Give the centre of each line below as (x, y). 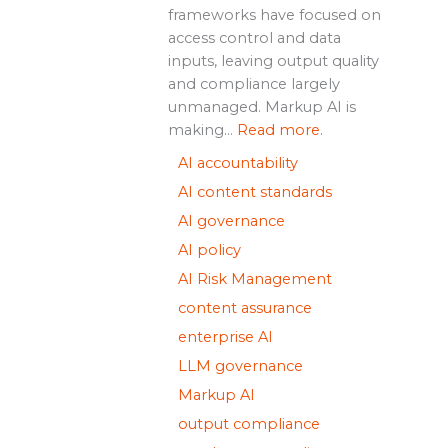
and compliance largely (253, 83)
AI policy (209, 249)
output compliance (248, 423)
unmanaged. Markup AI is (261, 106)
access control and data (254, 37)
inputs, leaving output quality (273, 60)
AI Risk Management (254, 278)
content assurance (244, 307)
